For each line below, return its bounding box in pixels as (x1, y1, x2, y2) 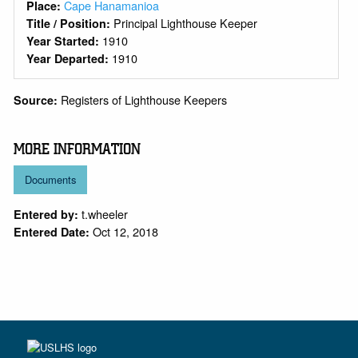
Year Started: (26, 33, 102, 50)
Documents (25, 172, 77, 188)
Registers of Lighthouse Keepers (61, 90, 228, 108)
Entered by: (14, 206, 79, 223)
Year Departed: (26, 50, 112, 67)
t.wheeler (82, 205, 129, 223)
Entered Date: (14, 224, 90, 241)
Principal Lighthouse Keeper (113, 14, 257, 32)
